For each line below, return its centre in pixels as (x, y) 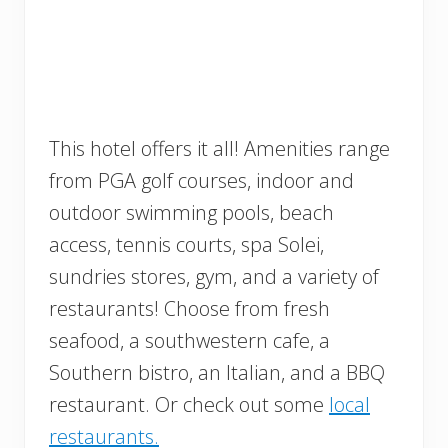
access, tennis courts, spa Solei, (186, 245)
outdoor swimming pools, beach (191, 213)
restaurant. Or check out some (189, 405)
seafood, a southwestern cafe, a (189, 341)
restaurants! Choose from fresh (189, 309)
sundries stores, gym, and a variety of (214, 277)
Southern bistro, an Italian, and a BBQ (217, 373)
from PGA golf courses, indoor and (201, 181)
